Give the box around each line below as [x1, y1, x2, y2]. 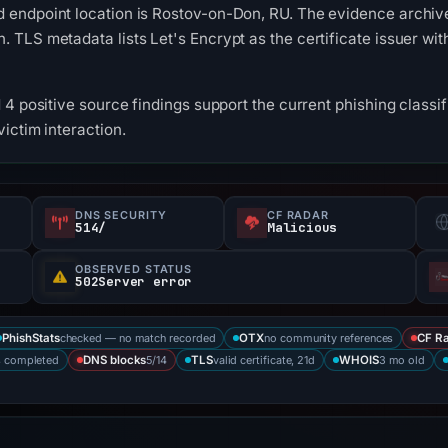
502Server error [75, 273, 193, 290]
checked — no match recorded [59, 330, 216, 345]
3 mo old [378, 352, 426, 367]
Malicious [267, 219, 338, 236]
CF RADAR [267, 208, 329, 222]
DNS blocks [83, 353, 147, 367]
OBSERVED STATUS [75, 262, 193, 276]
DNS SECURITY [75, 208, 167, 222]
